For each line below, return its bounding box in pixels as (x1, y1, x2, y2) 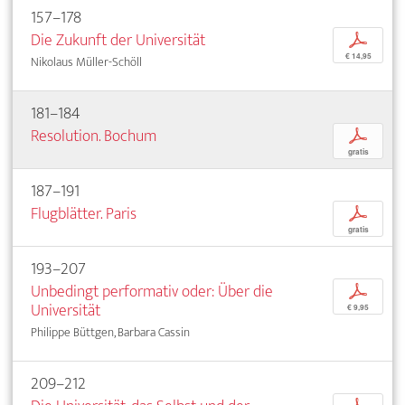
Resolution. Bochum (31, 122, 156, 151)
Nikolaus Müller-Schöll (31, 52, 142, 73)
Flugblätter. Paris (31, 200, 137, 229)
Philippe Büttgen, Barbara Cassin (31, 322, 190, 344)
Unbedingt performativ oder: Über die (31, 278, 273, 306)
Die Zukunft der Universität (31, 26, 205, 55)
